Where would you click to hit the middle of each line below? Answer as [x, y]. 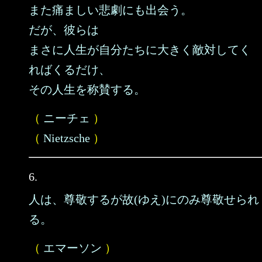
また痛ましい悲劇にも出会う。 [111, 10]
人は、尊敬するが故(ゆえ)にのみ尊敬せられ [144, 199]
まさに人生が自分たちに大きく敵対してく [140, 50]
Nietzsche [67, 138]
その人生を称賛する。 [87, 89]
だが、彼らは [64, 30]
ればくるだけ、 [70, 70]
